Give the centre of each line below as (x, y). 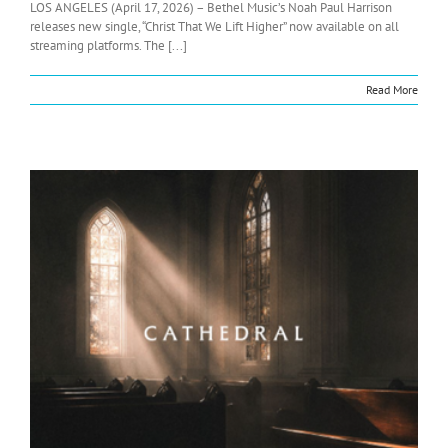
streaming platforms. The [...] (108, 46)
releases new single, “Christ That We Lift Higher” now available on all (214, 27)
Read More (392, 90)
